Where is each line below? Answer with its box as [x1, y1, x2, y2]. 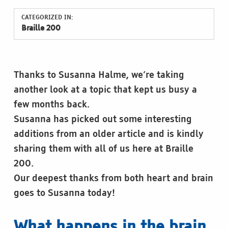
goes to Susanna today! [13, 189, 115, 198]
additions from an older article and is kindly [13, 130, 204, 139]
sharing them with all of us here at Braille [13, 145, 193, 154]
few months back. [13, 100, 90, 110]
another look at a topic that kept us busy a [13, 85, 197, 95]
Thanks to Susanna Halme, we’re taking [13, 71, 184, 80]
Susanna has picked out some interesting [13, 115, 192, 125]
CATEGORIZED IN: [21, 15, 74, 21]
